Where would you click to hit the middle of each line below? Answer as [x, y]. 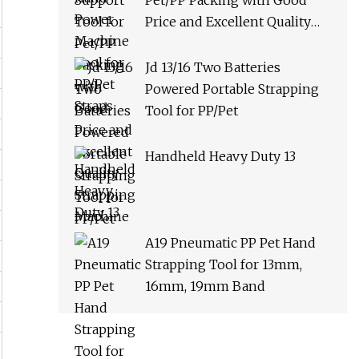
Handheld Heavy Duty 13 [220, 157]
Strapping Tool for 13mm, [224, 265]
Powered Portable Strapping [232, 89]
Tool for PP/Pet [192, 111]
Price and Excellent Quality [228, 22]
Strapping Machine [204, 44]
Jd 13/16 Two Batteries [213, 68]
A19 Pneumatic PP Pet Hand [230, 243]
